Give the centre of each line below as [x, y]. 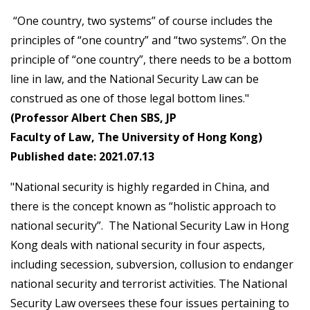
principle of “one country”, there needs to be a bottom [151, 60]
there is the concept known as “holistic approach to [143, 207]
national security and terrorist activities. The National [149, 284]
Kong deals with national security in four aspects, [138, 245]
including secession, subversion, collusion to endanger [152, 265]
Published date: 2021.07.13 [82, 157]
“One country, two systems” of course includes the [142, 21]
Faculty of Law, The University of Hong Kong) [136, 137]
